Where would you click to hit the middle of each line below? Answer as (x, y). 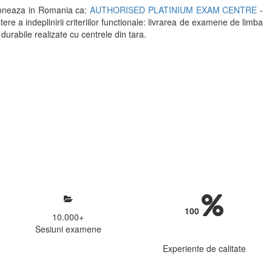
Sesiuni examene (68, 229)
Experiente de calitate (204, 248)
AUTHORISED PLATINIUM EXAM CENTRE (174, 9)
